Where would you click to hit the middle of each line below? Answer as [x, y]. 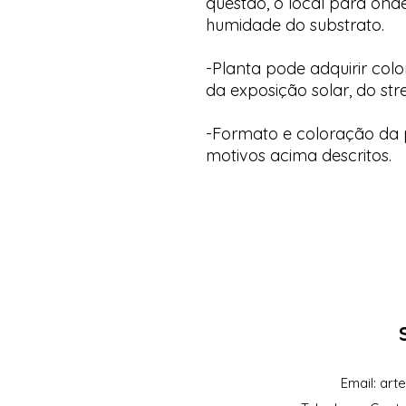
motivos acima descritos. [299, 155]
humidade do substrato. [295, 24]
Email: [360, 382]
